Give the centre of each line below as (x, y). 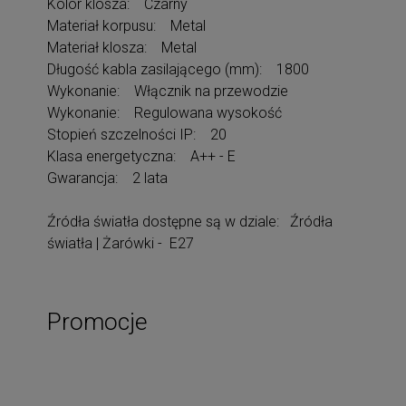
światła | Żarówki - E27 (121, 243)
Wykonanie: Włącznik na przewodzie (168, 91)
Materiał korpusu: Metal (126, 25)
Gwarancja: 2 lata (107, 178)
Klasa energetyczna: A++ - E (141, 156)
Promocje (97, 321)
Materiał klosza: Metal (122, 47)
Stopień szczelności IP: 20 (137, 134)
